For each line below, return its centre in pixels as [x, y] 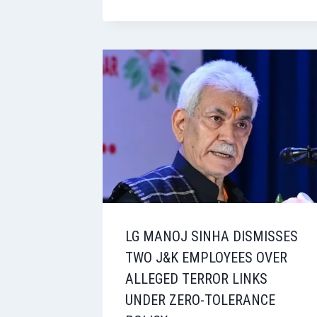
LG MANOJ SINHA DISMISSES [212, 236]
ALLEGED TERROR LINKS [196, 278]
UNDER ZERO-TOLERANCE [200, 300]
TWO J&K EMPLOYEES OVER [206, 257]
